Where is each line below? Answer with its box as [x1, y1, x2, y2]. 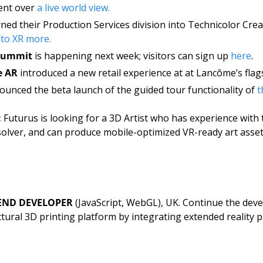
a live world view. [37, 1, 112, 15]
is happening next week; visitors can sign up [32, 49, 231, 63]
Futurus [4, 112, 38, 125]
